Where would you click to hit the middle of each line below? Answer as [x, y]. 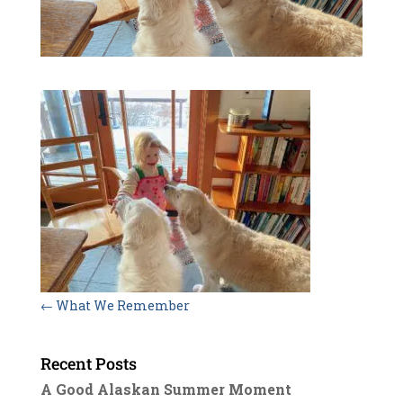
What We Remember [121, 305]
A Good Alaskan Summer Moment [166, 389]
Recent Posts [88, 363]
